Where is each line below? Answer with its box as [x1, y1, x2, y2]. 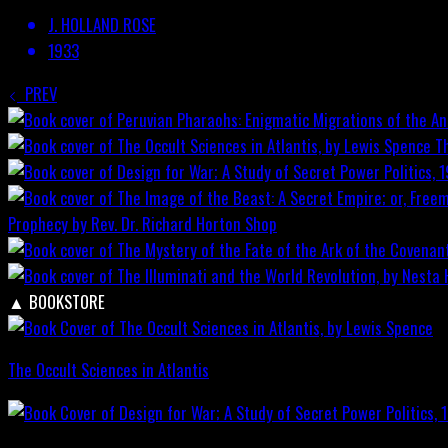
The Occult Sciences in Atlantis [8, 357, 209, 383]
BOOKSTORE [29, 288, 105, 314]
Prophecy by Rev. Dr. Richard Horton [8, 210, 241, 236]
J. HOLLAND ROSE [48, 11, 156, 37]
